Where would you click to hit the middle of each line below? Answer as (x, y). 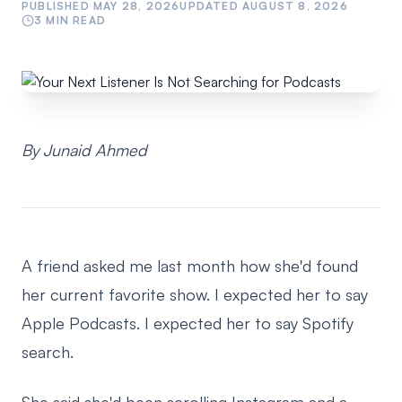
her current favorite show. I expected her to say (195, 294)
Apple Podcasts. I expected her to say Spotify (188, 323)
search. (48, 352)
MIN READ (74, 20)
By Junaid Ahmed (84, 150)
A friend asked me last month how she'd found (190, 266)
